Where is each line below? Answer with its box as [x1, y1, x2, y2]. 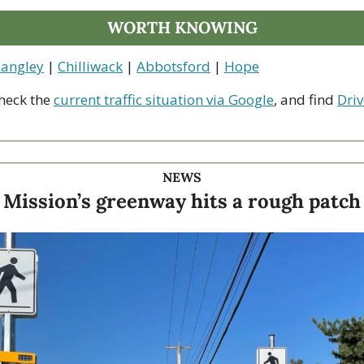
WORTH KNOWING [106, 16, 258, 37]
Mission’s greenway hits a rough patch [3, 188, 361, 214]
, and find [274, 89, 337, 109]
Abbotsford [136, 56, 210, 76]
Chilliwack [58, 56, 123, 76]
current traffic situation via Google [54, 89, 274, 109]
